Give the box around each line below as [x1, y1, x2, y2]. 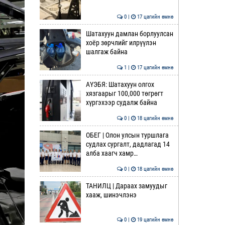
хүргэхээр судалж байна [85, 98, 157, 106]
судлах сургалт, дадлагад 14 [85, 140, 170, 148]
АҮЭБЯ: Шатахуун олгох [85, 80, 154, 88]
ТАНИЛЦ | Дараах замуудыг [85, 182, 167, 190]
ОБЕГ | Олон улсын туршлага [85, 131, 169, 139]
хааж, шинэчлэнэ [85, 191, 137, 199]
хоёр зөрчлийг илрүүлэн [85, 39, 156, 47]
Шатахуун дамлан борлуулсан [85, 30, 173, 38]
